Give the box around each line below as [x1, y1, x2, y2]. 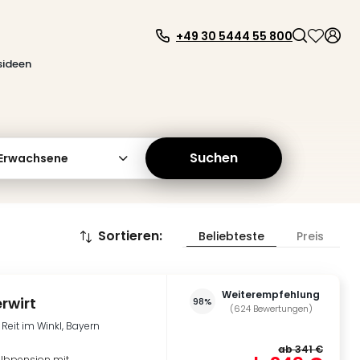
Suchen [190, 149, 238, 167]
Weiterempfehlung [222, 288, 320, 301]
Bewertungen [252, 302, 309, 315]
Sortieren [98, 227, 159, 245]
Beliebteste [198, 228, 264, 244]
